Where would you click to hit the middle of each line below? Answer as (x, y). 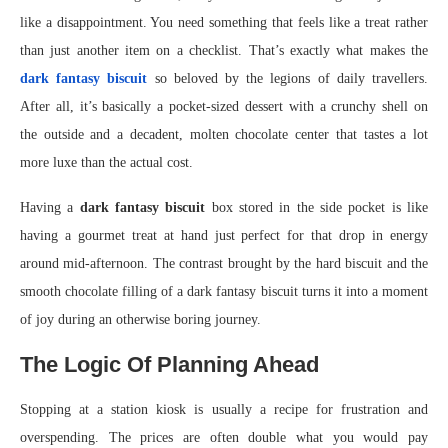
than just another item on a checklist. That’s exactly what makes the (224, 50)
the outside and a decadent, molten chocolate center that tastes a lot (224, 134)
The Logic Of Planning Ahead (169, 364)
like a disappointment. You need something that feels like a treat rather (224, 22)
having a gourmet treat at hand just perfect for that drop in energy (224, 235)
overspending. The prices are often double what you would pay (224, 437)
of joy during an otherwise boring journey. (140, 319)
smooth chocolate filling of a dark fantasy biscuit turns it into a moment (224, 291)
